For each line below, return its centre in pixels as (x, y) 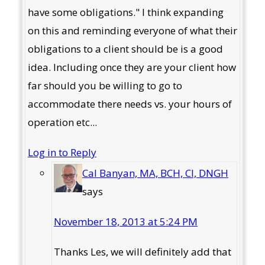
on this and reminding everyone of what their (132, 30)
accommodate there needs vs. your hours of (130, 104)
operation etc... (62, 122)
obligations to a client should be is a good (125, 49)
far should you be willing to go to (105, 85)
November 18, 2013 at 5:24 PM (126, 221)
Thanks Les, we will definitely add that (143, 251)
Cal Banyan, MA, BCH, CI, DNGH (156, 173)
